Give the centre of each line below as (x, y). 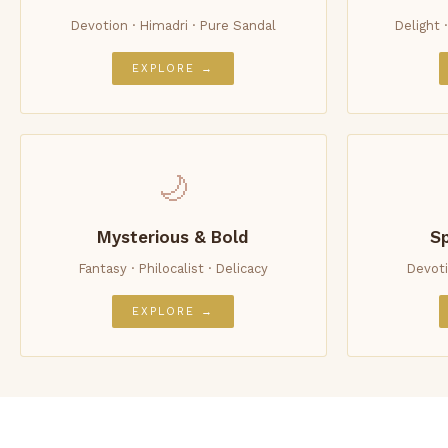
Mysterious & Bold (173, 237)
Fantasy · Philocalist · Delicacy (173, 268)
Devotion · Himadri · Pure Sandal (173, 25)
